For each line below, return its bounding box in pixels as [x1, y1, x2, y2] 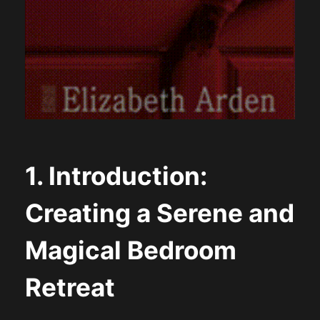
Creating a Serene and [24, 197, 294, 228]
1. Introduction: [24, 160, 207, 191]
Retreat [24, 271, 115, 302]
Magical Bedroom [24, 234, 236, 265]
